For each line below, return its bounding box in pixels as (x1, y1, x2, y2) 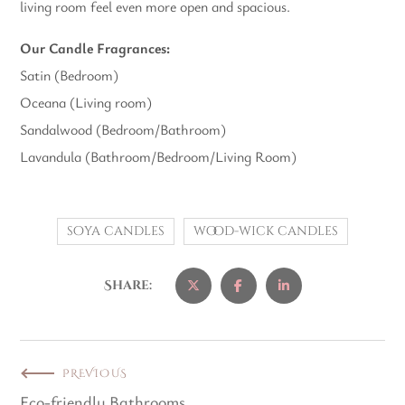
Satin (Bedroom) (20, 65, 119, 86)
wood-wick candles (193, 222, 338, 240)
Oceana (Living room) (20, 92, 153, 113)
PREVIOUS (62, 366, 128, 381)
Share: (103, 277, 152, 295)
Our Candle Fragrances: (20, 38, 171, 59)
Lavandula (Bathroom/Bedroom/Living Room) (20, 146, 297, 167)
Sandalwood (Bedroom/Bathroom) (20, 119, 227, 140)
